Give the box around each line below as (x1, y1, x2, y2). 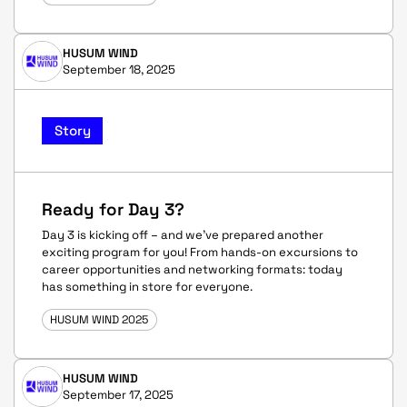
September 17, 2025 (62, 387, 174, 402)
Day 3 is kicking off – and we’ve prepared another (42, 227, 323, 243)
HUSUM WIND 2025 (50, 312, 149, 327)
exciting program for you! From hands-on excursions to (42, 244, 358, 261)
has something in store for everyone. (42, 279, 253, 295)
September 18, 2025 (62, 62, 175, 78)
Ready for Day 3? (42, 198, 184, 220)
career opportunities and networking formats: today (42, 262, 342, 278)
